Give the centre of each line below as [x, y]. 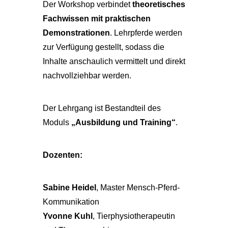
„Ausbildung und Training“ [123, 122]
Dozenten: [63, 155]
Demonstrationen [76, 33]
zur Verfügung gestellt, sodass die [104, 47]
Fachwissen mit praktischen [97, 19]
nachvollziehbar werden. [87, 76]
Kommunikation [71, 202]
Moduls [57, 122]
